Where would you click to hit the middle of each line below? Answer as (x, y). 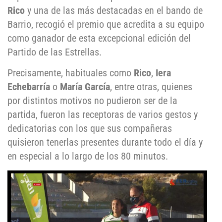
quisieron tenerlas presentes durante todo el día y (105, 142)
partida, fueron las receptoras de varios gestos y (103, 115)
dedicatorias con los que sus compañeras (90, 129)
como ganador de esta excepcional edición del (99, 38)
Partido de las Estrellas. (55, 52)
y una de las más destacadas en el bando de (114, 11)
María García (85, 87)
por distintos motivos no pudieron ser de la (92, 101)
